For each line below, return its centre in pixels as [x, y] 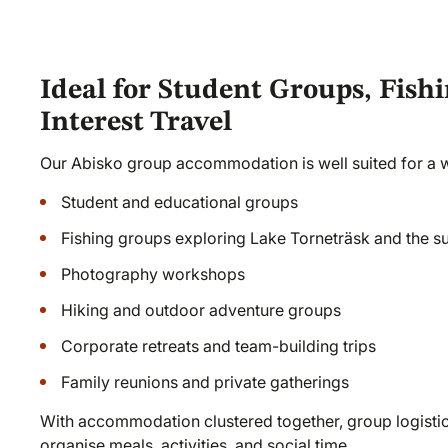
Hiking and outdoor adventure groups [201, 309]
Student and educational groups [180, 201]
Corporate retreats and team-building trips [219, 345]
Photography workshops [153, 273]
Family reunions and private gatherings [205, 381]
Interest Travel [136, 122]
